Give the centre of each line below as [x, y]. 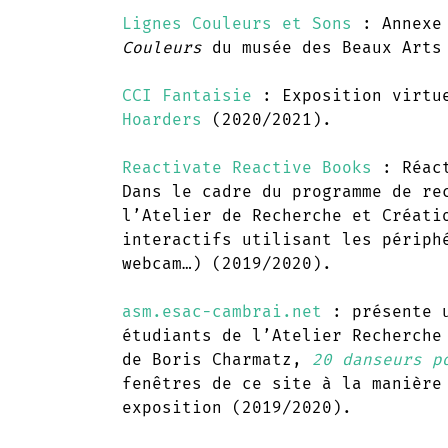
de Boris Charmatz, [217, 359]
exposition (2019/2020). [237, 407]
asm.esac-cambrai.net [222, 311]
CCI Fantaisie [187, 95]
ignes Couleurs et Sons [242, 23]
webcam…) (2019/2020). [227, 263]
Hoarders [162, 119]
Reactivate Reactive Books [247, 167]
